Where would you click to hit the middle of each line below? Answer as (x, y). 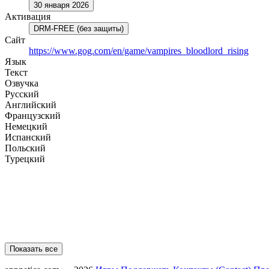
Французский (33, 115)
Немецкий (26, 126)
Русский (22, 94)
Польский (25, 148)
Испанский (28, 137)
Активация (28, 16)
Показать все (34, 249)
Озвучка (22, 83)
